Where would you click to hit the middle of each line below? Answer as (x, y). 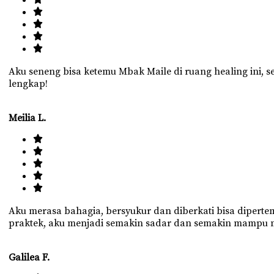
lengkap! (28, 83)
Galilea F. (29, 257)
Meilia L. (28, 118)
